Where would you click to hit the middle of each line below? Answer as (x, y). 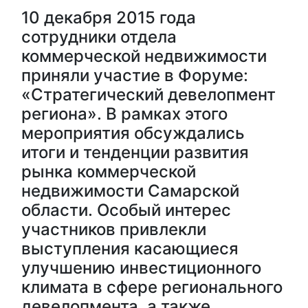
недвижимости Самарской (130, 191)
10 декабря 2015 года (109, 18)
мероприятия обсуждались (133, 133)
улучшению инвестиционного (141, 268)
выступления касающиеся (130, 249)
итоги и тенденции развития (135, 152)
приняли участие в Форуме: (135, 75)
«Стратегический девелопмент (148, 95)
